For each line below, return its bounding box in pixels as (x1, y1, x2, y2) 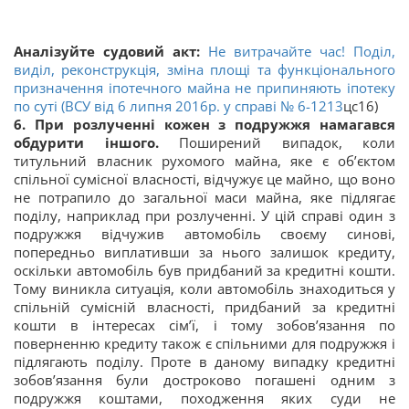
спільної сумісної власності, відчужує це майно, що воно (14, 170, 395, 189)
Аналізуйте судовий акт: (14, 42, 208, 61)
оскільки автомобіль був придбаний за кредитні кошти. (14, 261, 395, 280)
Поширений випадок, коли (179, 133, 395, 152)
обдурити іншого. (14, 133, 179, 152)
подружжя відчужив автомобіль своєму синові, (14, 225, 395, 244)
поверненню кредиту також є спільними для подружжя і (14, 334, 395, 353)
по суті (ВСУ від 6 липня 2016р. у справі (14, 97, 280, 116)
